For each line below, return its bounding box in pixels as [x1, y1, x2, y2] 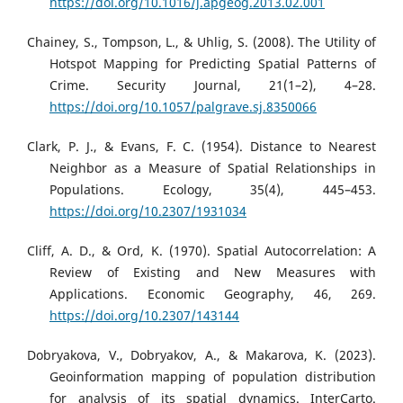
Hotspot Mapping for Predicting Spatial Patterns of [49, 55, 376, 73]
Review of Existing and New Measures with [49, 264, 376, 282]
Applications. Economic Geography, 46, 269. [49, 285, 376, 303]
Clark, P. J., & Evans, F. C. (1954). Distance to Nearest [27, 138, 376, 156]
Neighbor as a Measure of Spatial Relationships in [49, 159, 376, 177]
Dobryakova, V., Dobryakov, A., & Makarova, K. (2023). [27, 346, 376, 364]
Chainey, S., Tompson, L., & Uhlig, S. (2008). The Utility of [27, 33, 376, 51]
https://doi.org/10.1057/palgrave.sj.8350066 [49, 98, 317, 116]
